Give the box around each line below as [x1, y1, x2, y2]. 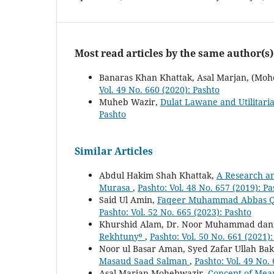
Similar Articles [75, 144, 153, 158]
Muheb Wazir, [99, 96, 160, 108]
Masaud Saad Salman [99, 255, 190, 267]
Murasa [99, 182, 133, 194]
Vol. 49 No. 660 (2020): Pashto [99, 84, 220, 96]
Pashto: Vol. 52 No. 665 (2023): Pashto [99, 206, 251, 218]
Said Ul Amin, [99, 194, 157, 206]
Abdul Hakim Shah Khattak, [99, 169, 217, 182]
